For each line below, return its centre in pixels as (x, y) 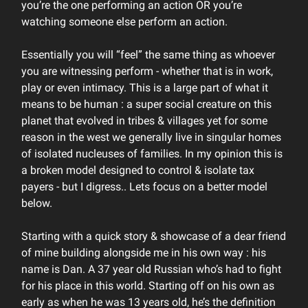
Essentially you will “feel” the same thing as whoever (148, 55)
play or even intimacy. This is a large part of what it (145, 88)
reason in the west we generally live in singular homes (151, 137)
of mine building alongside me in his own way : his (144, 253)
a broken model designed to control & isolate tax (138, 170)
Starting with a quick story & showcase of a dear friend (154, 236)
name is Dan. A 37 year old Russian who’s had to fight (151, 269)
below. (37, 203)
